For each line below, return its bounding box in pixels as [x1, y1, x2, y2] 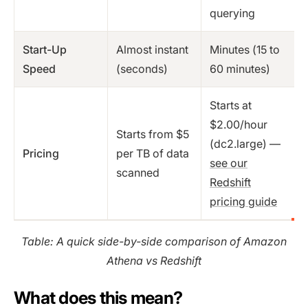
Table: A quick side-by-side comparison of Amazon [21, 234, 287, 249]
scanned [116, 166, 159, 180]
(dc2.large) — [210, 137, 280, 151]
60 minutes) [210, 62, 270, 76]
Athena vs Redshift [107, 254, 201, 268]
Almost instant [116, 43, 188, 57]
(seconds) [116, 62, 168, 76]
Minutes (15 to [210, 43, 280, 57]
